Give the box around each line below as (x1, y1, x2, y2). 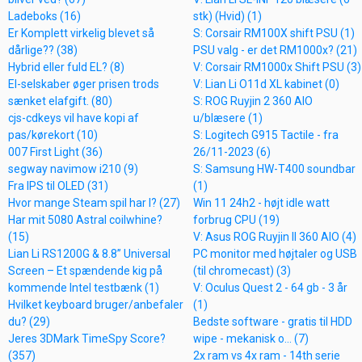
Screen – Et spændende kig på (8, 264, 162, 277)
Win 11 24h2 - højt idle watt (193, 196, 330, 209)
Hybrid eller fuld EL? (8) (8, 61, 124, 74)
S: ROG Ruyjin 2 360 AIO (193, 95, 313, 107)
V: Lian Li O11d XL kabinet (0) (193, 78, 339, 90)
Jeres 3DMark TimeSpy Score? (8, 332, 166, 345)
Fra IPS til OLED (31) (8, 179, 108, 192)
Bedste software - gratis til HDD (193, 315, 352, 328)
